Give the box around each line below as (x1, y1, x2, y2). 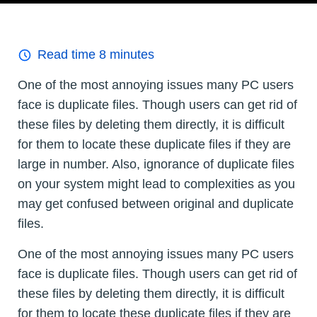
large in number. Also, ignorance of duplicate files (18, 157, 294, 172)
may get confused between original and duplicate (18, 197, 294, 212)
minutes (106, 47, 154, 62)
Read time (38, 47, 99, 62)
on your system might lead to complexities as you (18, 177, 295, 192)
